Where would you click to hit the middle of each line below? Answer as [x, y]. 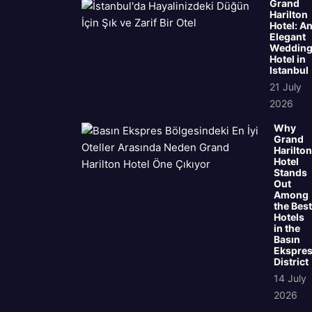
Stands [290, 173]
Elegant [288, 37]
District [291, 262]
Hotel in [288, 59]
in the [287, 228]
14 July [290, 279]
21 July [286, 87]
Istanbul [289, 70]
